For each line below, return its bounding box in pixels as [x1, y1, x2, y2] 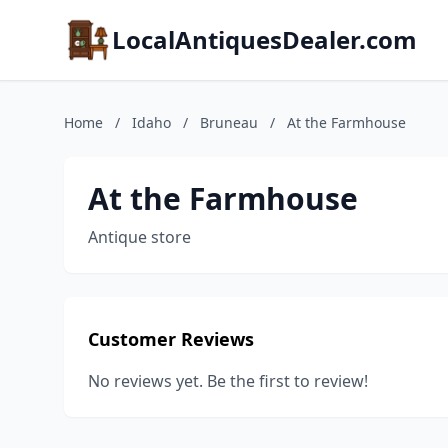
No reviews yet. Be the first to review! [88, 370, 368, 392]
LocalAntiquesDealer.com [112, 23, 417, 56]
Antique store [88, 226, 191, 248]
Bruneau [200, 113, 258, 132]
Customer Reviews [88, 327, 254, 351]
